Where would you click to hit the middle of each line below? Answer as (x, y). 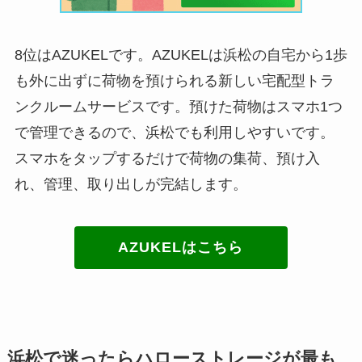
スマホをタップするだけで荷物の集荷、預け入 (167, 158)
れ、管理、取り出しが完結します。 (130, 184)
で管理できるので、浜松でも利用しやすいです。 (174, 132)
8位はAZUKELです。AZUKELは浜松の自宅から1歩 (181, 55)
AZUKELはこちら (181, 248)
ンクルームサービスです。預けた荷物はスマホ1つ (178, 106)
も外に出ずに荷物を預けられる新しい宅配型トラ (174, 80)
